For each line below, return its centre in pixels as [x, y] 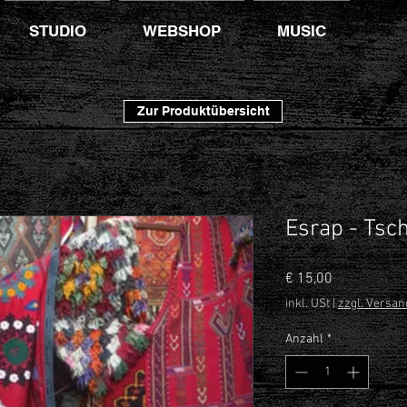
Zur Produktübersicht [203, 111]
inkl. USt [308, 303]
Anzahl [304, 339]
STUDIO [57, 31]
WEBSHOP [182, 31]
